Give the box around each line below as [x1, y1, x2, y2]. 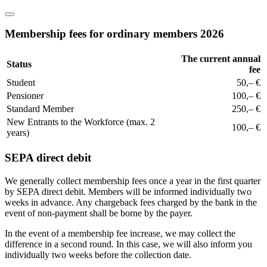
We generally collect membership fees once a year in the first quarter [5, 175, 260, 186]
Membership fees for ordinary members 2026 [5, 27, 224, 41]
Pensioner [7, 91, 44, 101]
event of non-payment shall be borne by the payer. [5, 207, 193, 218]
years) [7, 128, 29, 138]
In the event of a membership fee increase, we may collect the [5, 228, 235, 238]
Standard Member [7, 104, 74, 114]
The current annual [181, 54, 260, 64]
